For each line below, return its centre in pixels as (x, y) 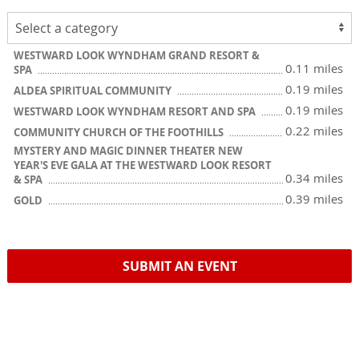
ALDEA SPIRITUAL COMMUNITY (94, 91)
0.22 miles (314, 131)
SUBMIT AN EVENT (179, 266)
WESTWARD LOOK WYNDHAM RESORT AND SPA (136, 111)
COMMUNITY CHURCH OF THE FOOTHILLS (120, 132)
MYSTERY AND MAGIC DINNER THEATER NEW (128, 151)
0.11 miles (314, 68)
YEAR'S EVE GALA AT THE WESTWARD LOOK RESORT (143, 165)
